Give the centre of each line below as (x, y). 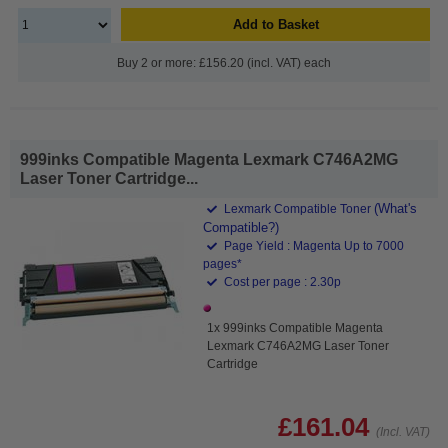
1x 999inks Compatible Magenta (295, 327)
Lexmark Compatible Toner (298, 208)
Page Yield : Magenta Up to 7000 (313, 245)
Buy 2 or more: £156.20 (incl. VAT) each (224, 62)
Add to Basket (275, 24)
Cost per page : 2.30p (281, 281)
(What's (396, 208)
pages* (223, 263)
